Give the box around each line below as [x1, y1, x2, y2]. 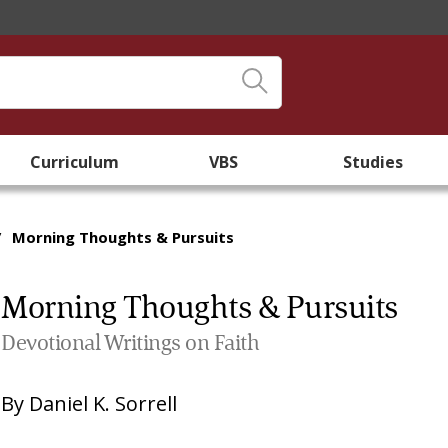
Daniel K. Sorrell [29, 390, 178, 417]
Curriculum [30, 151, 120, 173]
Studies [343, 151, 404, 173]
